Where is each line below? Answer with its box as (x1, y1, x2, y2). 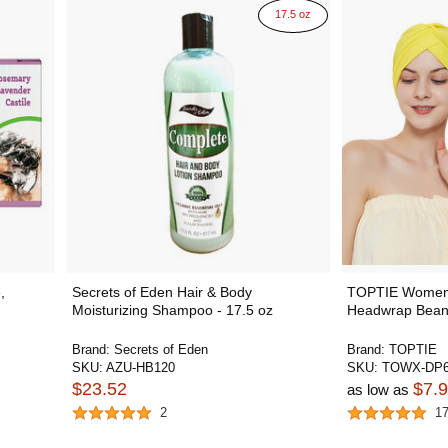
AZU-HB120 (105, 360, 175, 375)
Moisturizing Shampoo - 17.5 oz (71, 302, 273, 318)
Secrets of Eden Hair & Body (71, 284, 252, 300)
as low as (347, 381, 413, 398)
